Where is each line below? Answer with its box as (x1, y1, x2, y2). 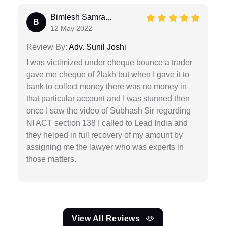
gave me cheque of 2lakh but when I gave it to (26, 70, 189, 79)
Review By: (26, 42, 67, 51)
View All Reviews (72, 214, 142, 223)
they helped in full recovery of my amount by (26, 130, 183, 139)
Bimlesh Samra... (50, 12, 111, 21)
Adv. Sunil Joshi (67, 42, 126, 51)
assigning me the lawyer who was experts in (26, 142, 184, 151)
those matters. (26, 154, 76, 163)
